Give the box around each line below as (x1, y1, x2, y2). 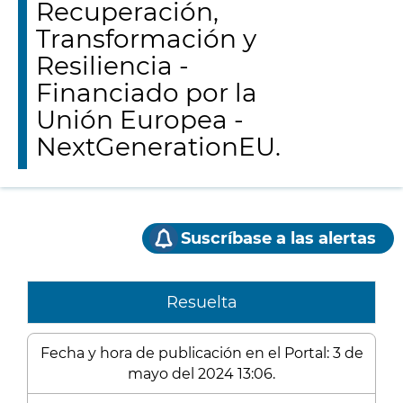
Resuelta (166, 292, 237, 312)
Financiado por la (36, 77, 257, 108)
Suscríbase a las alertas (181, 228, 376, 248)
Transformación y (36, 23, 256, 54)
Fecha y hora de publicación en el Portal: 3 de (40, 345, 363, 362)
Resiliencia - (36, 50, 189, 81)
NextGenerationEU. (36, 131, 281, 162)
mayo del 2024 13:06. (128, 365, 275, 382)
